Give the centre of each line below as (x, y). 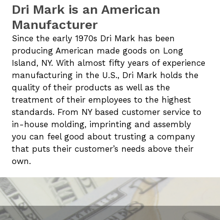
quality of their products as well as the (91, 87)
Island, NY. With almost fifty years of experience (109, 63)
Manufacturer (55, 25)
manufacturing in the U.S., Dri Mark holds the (105, 75)
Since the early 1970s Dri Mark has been (93, 38)
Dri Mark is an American (86, 9)
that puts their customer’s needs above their (103, 149)
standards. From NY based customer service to (107, 112)
